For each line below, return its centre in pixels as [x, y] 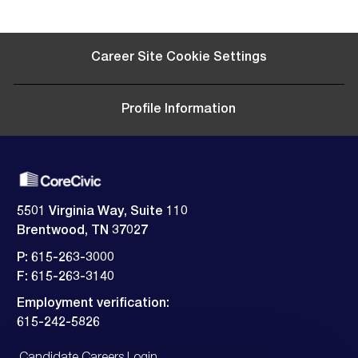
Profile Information [179, 110]
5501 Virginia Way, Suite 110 [102, 213]
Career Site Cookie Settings [179, 58]
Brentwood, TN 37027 [82, 232]
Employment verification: [94, 305]
